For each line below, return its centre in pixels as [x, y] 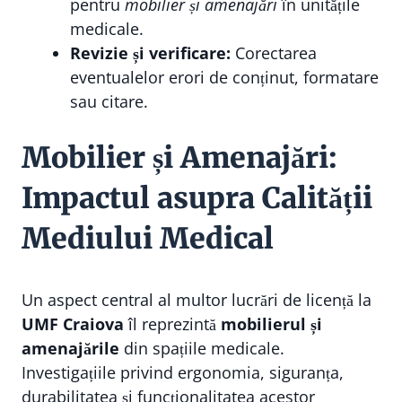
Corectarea [274, 53]
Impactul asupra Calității [197, 198]
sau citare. [109, 101]
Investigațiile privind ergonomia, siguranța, [183, 372]
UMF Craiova [73, 324]
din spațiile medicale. [202, 348]
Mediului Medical [148, 239]
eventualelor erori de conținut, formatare [224, 77]
